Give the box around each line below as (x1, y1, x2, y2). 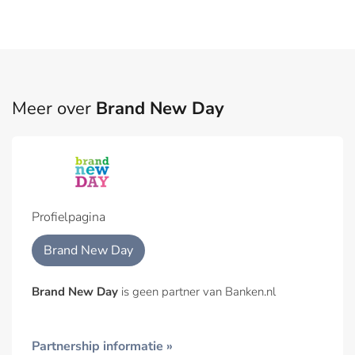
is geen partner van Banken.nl (118, 283, 276, 300)
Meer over (12, 96, 96, 120)
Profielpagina (32, 208, 105, 226)
